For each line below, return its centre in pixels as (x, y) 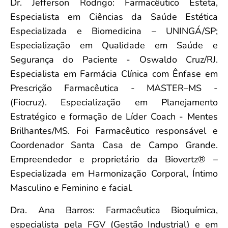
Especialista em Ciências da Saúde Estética (114, 17)
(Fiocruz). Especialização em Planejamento (114, 102)
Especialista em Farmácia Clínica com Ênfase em (114, 74)
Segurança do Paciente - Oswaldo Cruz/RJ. (114, 59)
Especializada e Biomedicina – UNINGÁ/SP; (114, 31)
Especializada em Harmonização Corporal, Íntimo (114, 173)
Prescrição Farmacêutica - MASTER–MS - (114, 88)
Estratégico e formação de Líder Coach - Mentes (114, 116)
